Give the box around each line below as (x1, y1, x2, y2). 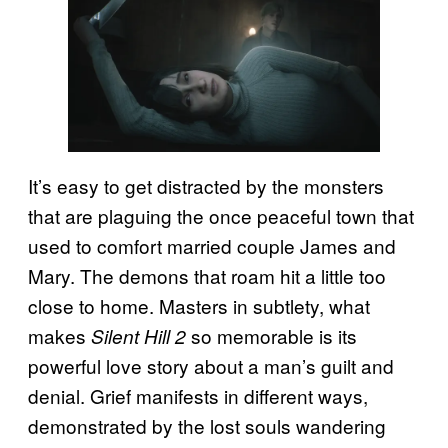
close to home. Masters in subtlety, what (28, 292, 370, 320)
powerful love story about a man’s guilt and (28, 352, 394, 380)
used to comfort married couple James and (28, 232, 396, 260)
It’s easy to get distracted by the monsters (28, 172, 384, 200)
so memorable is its (186, 322, 357, 350)
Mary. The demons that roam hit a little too (28, 262, 386, 290)
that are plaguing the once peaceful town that (28, 202, 414, 230)
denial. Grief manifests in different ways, (28, 382, 368, 410)
